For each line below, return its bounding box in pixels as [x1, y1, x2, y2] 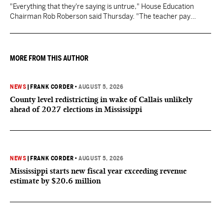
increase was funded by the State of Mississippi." [10, 22, 162, 30]
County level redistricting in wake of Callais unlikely [10, 95, 192, 104]
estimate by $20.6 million [10, 176, 101, 185]
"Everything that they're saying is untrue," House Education [10, 2, 194, 10]
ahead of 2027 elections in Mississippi [10, 105, 142, 114]
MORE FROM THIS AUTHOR [10, 54, 88, 62]
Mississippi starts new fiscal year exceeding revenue [10, 166, 186, 176]
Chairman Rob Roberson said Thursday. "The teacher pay [10, 12, 190, 20]
